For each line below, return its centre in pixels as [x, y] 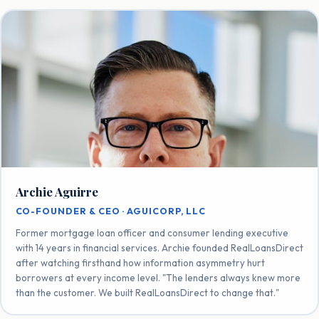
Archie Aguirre [57, 191]
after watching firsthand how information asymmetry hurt [140, 262]
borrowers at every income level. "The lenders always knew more [158, 277]
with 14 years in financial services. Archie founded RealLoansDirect [159, 247]
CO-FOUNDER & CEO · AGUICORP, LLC [111, 211]
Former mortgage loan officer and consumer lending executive [152, 232]
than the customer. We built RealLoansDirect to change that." [147, 292]
